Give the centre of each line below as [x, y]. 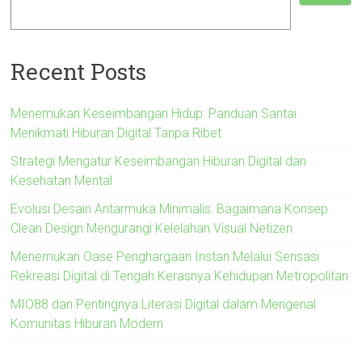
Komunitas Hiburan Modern [87, 323]
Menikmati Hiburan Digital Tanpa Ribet [116, 133]
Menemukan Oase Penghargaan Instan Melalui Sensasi [165, 256]
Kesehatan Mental [62, 180]
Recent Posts [79, 71]
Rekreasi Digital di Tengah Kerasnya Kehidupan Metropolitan [180, 276]
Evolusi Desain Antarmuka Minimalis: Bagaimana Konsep [170, 208]
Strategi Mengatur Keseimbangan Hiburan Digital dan [159, 161]
